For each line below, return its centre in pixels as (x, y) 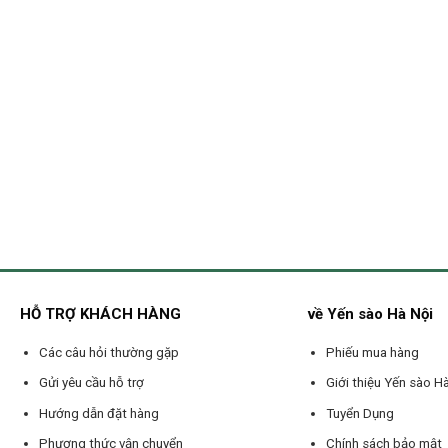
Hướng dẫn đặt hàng (98, 413)
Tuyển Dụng (360, 413)
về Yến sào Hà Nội (371, 313)
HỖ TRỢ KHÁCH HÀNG (101, 313)
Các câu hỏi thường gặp (108, 352)
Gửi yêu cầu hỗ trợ (91, 383)
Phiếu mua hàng (373, 352)
